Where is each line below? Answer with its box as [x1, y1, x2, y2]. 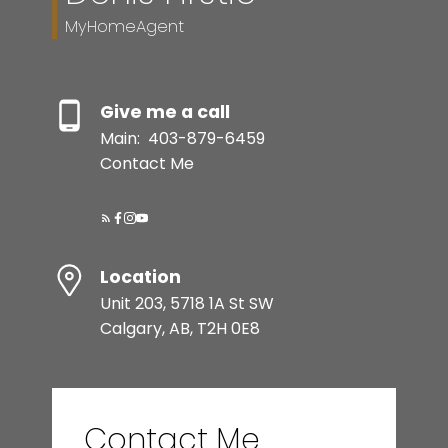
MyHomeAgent [64, 15, 184, 39]
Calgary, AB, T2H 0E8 [99, 316, 260, 340]
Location [99, 264, 181, 289]
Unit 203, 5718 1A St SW [99, 291, 274, 315]
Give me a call [99, 99, 230, 124]
